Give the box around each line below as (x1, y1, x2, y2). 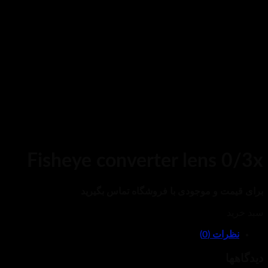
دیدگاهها (226, 252, 263, 264)
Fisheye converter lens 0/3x (27, 151, 263, 171)
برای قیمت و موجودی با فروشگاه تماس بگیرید (81, 186, 263, 196)
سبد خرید (227, 208, 263, 218)
